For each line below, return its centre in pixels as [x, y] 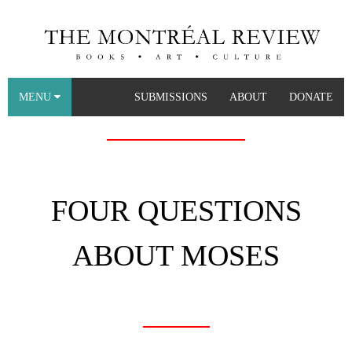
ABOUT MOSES [176, 255]
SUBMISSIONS [171, 97]
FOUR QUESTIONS [176, 210]
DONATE [311, 97]
